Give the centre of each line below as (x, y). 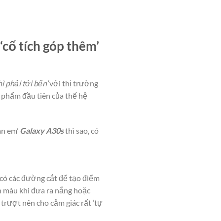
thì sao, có (81, 130)
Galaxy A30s (42, 130)
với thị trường (73, 83)
